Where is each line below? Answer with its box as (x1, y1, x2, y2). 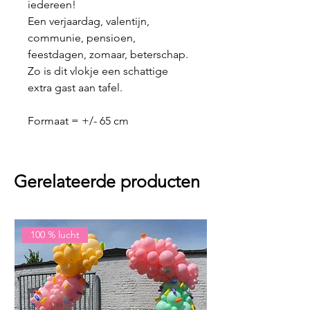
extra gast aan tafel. (28, 81, 125, 95)
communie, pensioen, (28, 31, 136, 45)
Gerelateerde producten (14, 171, 200, 192)
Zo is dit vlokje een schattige (28, 64, 168, 78)
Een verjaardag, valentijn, (28, 15, 149, 28)
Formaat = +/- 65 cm (28, 114, 129, 128)
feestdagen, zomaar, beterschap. (28, 48, 188, 62)
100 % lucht (30, 228, 80, 241)
